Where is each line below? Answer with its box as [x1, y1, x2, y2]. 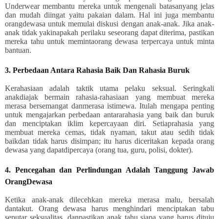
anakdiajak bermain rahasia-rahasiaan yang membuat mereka [5, 92, 214, 101]
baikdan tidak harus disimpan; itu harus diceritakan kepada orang [5, 136, 214, 145]
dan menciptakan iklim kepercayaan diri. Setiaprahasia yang [5, 119, 214, 128]
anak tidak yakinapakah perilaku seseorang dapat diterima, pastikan [5, 28, 214, 37]
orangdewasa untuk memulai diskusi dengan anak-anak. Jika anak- [5, 19, 214, 28]
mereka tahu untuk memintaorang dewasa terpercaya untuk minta [5, 37, 214, 45]
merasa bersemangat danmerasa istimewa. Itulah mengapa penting [5, 101, 214, 110]
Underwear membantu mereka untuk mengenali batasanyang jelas [5, 1, 214, 10]
